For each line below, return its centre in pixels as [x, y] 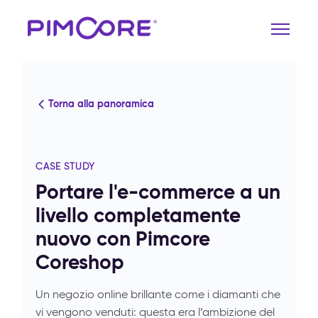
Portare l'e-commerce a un [158, 192]
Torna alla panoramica [101, 104]
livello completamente [138, 215]
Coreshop [80, 262]
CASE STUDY [66, 166]
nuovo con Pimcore [123, 239]
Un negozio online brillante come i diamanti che [158, 294]
